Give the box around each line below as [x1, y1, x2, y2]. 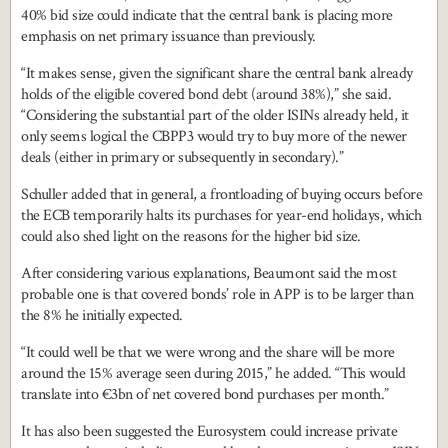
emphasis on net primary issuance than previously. [21, 26, 316, 48]
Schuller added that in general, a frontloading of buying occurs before [21, 184, 422, 206]
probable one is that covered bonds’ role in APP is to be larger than [21, 284, 413, 306]
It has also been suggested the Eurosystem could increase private [21, 421, 397, 443]
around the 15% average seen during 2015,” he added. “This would [21, 363, 406, 385]
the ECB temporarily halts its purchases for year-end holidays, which [21, 205, 421, 227]
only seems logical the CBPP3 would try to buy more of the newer [21, 126, 407, 148]
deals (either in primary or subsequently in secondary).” [21, 147, 343, 169]
